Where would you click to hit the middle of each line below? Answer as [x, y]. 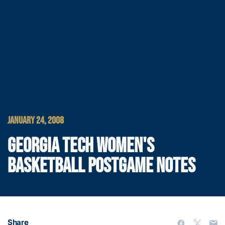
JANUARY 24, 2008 [36, 121]
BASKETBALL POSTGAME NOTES [101, 166]
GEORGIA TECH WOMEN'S [81, 146]
